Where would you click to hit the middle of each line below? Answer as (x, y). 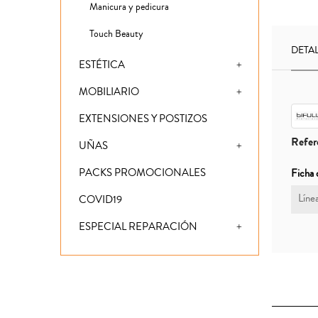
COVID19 (100, 200)
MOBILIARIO (109, 92)
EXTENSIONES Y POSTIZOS (143, 119)
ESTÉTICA (102, 65)
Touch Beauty (116, 34)
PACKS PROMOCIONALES (142, 173)
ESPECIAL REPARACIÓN (138, 227)
